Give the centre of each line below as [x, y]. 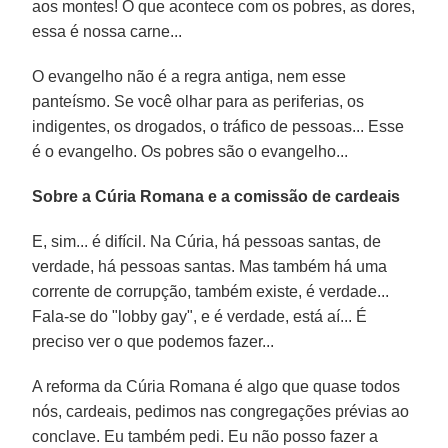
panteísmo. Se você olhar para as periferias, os [198, 101]
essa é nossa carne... [107, 31]
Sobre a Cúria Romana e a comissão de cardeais [216, 196]
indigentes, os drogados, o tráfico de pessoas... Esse [218, 126]
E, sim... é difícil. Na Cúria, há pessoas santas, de [207, 241]
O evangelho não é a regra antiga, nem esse [189, 76]
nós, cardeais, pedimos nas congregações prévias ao [221, 411]
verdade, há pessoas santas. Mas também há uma [210, 266]
